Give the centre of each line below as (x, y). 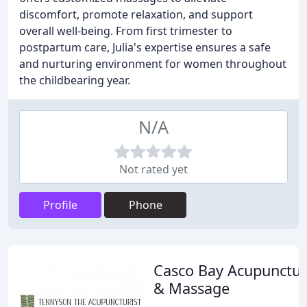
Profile (60, 205)
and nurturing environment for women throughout (153, 64)
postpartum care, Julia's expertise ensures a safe (145, 47)
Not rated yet (153, 169)
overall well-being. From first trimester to (126, 31)
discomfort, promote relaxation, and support (136, 14)
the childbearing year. (75, 80)
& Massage (192, 288)
